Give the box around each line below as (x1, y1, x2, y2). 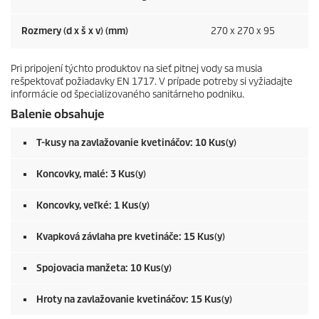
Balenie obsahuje (11, 107, 104, 122)
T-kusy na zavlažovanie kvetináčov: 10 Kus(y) (36, 137, 236, 150)
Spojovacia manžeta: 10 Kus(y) (36, 262, 172, 275)
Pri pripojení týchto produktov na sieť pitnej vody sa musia (11, 63, 262, 75)
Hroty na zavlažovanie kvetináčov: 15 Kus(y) (36, 293, 232, 306)
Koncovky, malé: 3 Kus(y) (36, 168, 146, 181)
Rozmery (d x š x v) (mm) (21, 25, 128, 38)
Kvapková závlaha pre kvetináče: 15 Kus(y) (36, 231, 225, 244)
